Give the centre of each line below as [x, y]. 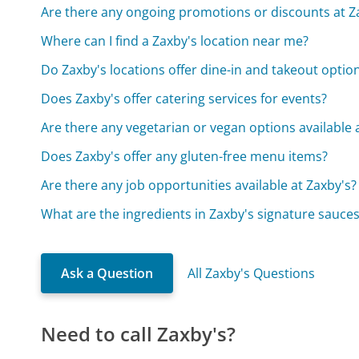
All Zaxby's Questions [252, 274]
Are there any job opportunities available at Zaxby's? [199, 186]
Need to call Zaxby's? [139, 334]
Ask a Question [107, 274]
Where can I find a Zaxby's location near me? [175, 41]
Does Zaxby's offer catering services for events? [184, 99]
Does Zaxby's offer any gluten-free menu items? [185, 157]
